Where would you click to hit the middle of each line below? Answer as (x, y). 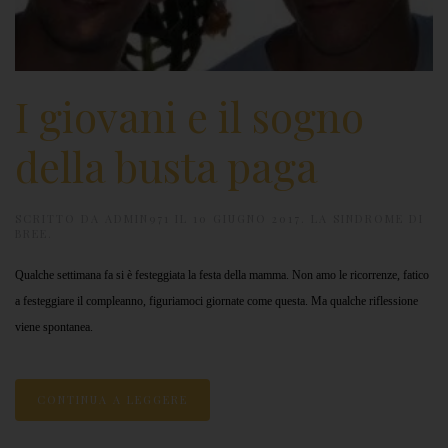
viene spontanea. (54, 327)
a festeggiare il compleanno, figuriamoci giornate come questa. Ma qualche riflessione (216, 301)
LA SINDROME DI (367, 218)
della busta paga (166, 166)
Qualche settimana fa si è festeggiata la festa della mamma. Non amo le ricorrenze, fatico (222, 275)
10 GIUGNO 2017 (247, 218)
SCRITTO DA (60, 218)
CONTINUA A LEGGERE (112, 399)
